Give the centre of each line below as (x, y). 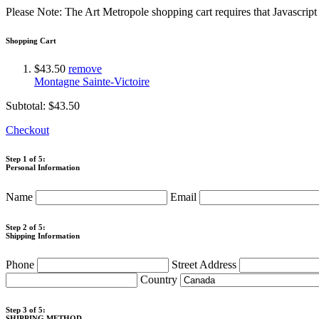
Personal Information (43, 167)
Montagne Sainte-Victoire (92, 81)
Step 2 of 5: (26, 227)
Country (160, 279)
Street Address (205, 264)
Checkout (27, 130)
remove (85, 68)
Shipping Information (43, 235)
